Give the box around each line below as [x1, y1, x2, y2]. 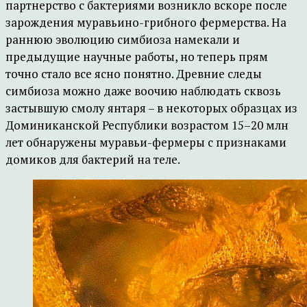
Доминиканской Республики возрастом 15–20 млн [5, 117, 288, 133]
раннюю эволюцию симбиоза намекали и [5, 32, 240, 47]
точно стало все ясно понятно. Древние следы [5, 66, 262, 82]
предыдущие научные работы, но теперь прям [5, 49, 268, 64]
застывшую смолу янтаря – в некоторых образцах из [5, 100, 297, 116]
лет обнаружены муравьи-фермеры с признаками [5, 134, 286, 150]
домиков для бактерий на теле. [5, 151, 180, 167]
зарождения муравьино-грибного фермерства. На [5, 14, 286, 30]
